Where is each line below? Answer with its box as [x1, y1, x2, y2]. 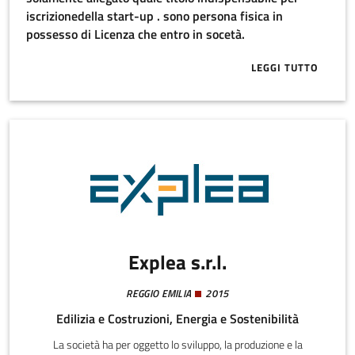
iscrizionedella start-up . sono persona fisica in [25, 6, 283, 26]
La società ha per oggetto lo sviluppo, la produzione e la [52, 335, 303, 353]
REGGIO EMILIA [126, 284, 192, 301]
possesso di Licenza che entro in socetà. [192, 25, 245, 44]
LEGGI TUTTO [251, 59, 319, 75]
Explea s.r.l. [128, 247, 227, 278]
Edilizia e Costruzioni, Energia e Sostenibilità [56, 308, 299, 328]
